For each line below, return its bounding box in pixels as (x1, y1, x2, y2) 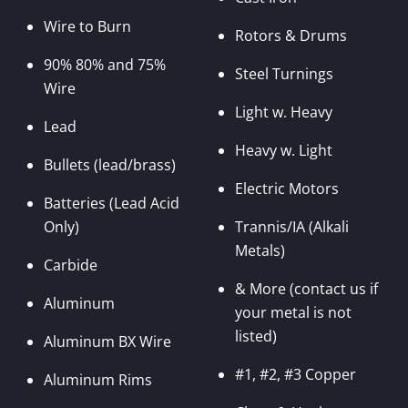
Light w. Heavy (234, 102, 332, 123)
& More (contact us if (234, 279, 378, 300)
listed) (234, 326, 277, 347)
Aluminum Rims (44, 370, 152, 391)
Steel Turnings (234, 64, 333, 85)
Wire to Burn (44, 16, 131, 37)
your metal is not (234, 302, 352, 323)
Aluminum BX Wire (44, 331, 171, 352)
